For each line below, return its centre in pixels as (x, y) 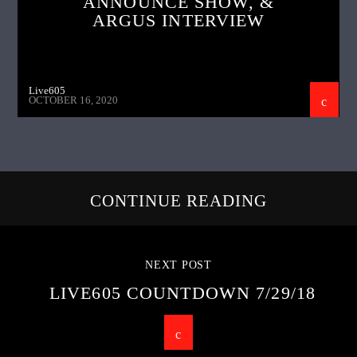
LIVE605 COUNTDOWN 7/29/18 (182, 292)
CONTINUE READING (178, 200)
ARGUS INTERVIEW (178, 20)
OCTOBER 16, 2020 (74, 100)
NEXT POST (178, 265)
